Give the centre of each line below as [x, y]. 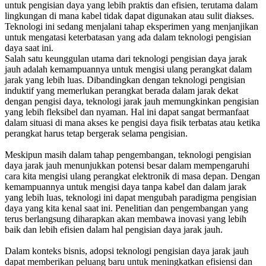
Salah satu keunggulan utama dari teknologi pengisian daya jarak [126, 59]
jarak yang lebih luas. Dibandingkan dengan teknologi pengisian [125, 80]
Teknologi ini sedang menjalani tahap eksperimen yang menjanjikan [132, 27]
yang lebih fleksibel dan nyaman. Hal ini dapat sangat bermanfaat [127, 112]
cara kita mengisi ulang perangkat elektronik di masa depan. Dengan [132, 176]
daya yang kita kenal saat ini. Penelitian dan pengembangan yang [126, 208]
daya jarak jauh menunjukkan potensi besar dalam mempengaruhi [127, 166]
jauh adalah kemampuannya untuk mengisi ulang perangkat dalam [128, 69]
